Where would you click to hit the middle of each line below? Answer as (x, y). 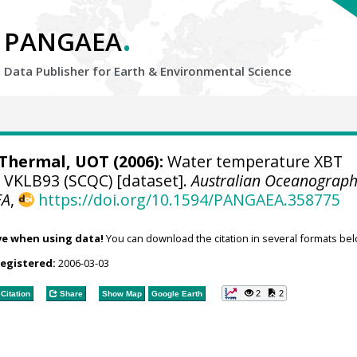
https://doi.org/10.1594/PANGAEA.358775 (189, 200)
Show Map (122, 293)
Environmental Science (226, 71)
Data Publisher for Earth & (82, 71)
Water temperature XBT (253, 161)
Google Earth (177, 293)
